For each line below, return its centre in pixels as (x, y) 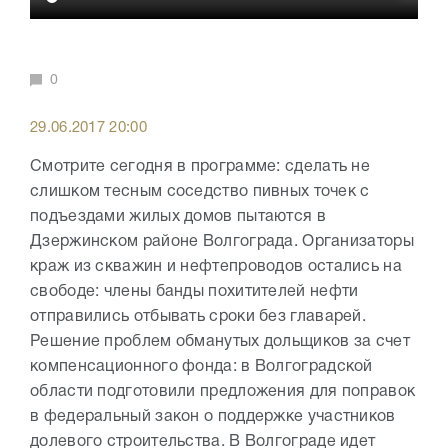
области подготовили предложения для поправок (223, 392)
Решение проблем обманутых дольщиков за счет (220, 342)
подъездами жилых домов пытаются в (178, 217)
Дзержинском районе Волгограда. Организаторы (222, 242)
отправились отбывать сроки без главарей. (198, 317)
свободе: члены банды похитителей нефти (194, 292)
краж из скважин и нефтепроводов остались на (216, 267)
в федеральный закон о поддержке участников (213, 417)
